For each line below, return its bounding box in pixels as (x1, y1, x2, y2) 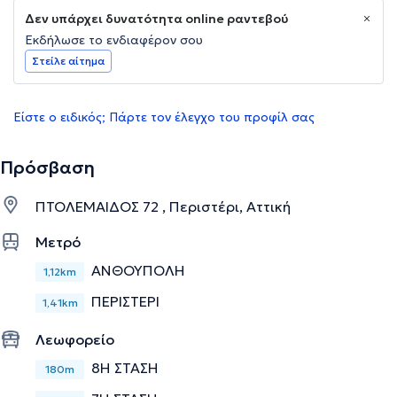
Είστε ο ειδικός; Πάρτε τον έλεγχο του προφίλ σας (13, 109, 315, 126)
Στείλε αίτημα (32, 54, 105, 68)
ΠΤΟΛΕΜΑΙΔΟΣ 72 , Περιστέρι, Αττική (35, 198, 291, 216)
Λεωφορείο (35, 331, 114, 349)
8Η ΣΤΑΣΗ (91, 359, 159, 378)
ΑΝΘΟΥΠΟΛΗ (91, 261, 185, 280)
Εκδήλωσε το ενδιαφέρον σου (25, 32, 203, 49)
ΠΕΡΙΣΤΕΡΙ (91, 292, 160, 311)
